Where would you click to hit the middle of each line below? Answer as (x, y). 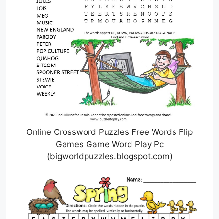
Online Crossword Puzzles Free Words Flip (109, 132)
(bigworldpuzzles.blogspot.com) (109, 157)
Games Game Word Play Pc (109, 144)
